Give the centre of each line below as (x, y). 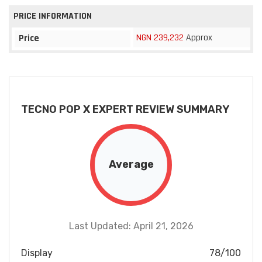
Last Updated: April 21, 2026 (131, 226)
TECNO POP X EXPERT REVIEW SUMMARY (125, 109)
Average (131, 165)
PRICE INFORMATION (53, 16)
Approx (198, 37)
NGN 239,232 (160, 37)
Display (37, 253)
